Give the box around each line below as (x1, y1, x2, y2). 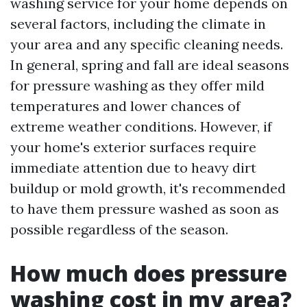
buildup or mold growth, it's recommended (10, 180, 286, 197)
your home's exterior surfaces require (10, 138, 256, 156)
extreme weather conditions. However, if (10, 118, 272, 135)
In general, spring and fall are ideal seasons (10, 56, 289, 73)
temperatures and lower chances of (10, 97, 241, 114)
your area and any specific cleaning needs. (10, 36, 283, 53)
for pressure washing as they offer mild (10, 77, 265, 94)
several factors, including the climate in (10, 15, 266, 32)
